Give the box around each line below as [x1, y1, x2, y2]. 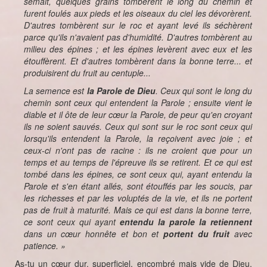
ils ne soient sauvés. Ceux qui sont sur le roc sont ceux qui [24, 120, 252, 132]
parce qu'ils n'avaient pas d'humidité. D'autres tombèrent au [24, 31, 252, 43]
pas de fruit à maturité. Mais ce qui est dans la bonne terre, [24, 204, 252, 216]
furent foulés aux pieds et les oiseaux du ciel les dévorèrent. [24, 7, 252, 19]
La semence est [24, 85, 87, 97]
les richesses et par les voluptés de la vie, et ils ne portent [24, 192, 252, 204]
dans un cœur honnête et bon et [24, 228, 163, 240]
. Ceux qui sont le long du [156, 85, 252, 97]
